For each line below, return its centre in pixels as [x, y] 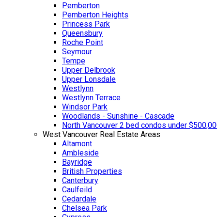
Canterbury [80, 180]
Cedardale [79, 199]
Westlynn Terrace [91, 98]
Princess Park [86, 24]
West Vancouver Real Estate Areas [101, 134]
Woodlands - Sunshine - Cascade [118, 116]
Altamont [77, 144]
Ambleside [80, 153]
